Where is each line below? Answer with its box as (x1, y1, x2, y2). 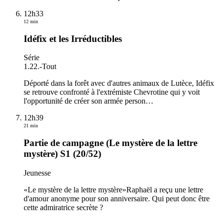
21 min (24, 123, 38, 129)
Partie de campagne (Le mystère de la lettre (24, 138, 197, 148)
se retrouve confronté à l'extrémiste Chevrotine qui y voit (24, 88, 200, 97)
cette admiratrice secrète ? (24, 203, 103, 212)
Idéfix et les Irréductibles (24, 33, 122, 44)
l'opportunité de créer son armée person (24, 97, 146, 106)
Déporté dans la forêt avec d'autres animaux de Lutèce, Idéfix (24, 79, 214, 88)
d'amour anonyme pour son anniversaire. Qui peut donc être (24, 194, 210, 203)
